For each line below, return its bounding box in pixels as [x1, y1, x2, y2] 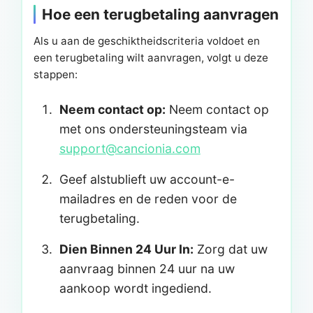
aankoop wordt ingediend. [59, 280, 212, 296]
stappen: [34, 67, 78, 81]
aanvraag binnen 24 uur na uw [59, 261, 235, 276]
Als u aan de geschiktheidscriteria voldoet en [34, 34, 260, 48]
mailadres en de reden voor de [59, 191, 237, 206]
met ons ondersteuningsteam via [59, 121, 247, 136]
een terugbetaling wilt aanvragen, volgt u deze [34, 50, 268, 64]
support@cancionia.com [59, 140, 201, 156]
